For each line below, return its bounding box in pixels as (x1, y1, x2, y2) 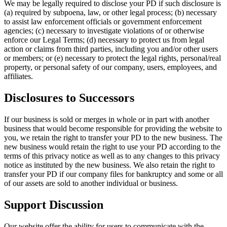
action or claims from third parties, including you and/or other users (4, 44, 218, 53)
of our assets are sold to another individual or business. (4, 178, 178, 187)
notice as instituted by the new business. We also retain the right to (4, 160, 215, 169)
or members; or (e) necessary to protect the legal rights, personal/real (4, 53, 221, 62)
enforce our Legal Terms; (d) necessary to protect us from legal (4, 35, 204, 44)
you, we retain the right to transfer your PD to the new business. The (4, 133, 222, 142)
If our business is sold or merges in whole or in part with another (4, 115, 209, 124)
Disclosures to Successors (4, 91, 134, 104)
